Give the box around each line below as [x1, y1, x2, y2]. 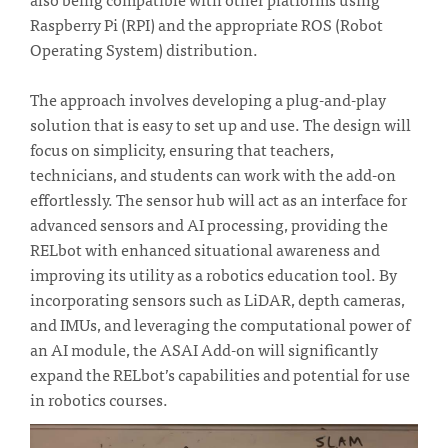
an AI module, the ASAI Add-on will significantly [30, 335, 378, 362]
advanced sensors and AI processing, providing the [30, 210, 388, 237]
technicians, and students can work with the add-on [30, 160, 396, 187]
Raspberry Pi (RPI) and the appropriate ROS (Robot [30, 10, 383, 37]
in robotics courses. [30, 385, 168, 412]
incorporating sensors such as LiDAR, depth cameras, [30, 285, 405, 312]
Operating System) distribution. [30, 35, 258, 62]
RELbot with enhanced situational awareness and [30, 235, 380, 262]
